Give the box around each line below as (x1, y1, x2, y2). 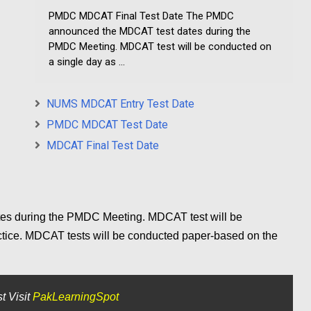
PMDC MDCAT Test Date (47, 118, 168, 132)
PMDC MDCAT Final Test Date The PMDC (49, 10, 234, 23)
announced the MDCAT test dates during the (49, 25, 251, 38)
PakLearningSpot (33, 291, 119, 303)
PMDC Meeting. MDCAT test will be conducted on (49, 40, 271, 53)
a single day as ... (49, 56, 125, 69)
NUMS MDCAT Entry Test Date (47, 97, 194, 111)
